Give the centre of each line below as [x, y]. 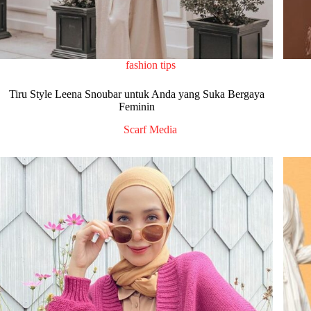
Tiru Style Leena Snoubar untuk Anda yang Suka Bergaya [136, 94]
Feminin [136, 107]
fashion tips [150, 65]
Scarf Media [151, 130]
